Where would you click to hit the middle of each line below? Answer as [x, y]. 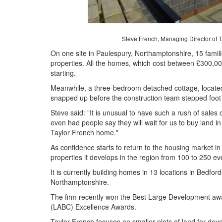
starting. [63, 73]
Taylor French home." [84, 132]
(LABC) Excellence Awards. [93, 206]
